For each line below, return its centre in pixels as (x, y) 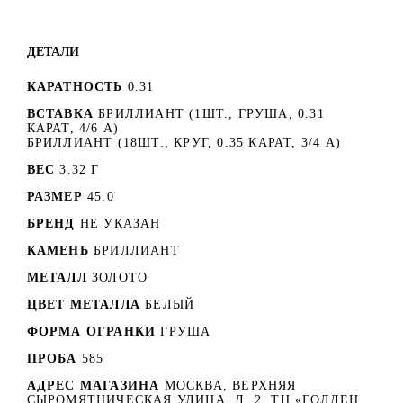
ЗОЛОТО (120, 277)
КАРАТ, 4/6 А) (73, 128)
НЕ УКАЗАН (120, 223)
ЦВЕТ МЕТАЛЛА (83, 304)
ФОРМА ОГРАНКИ (91, 331)
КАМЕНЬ (58, 250)
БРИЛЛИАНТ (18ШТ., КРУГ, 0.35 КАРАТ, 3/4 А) (184, 142)
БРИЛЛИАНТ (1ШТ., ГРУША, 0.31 (211, 113)
